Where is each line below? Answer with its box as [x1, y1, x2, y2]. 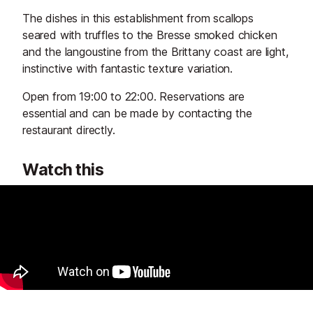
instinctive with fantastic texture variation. [22, 61, 233, 76]
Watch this [22, 160, 104, 180]
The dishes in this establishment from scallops [22, 11, 254, 26]
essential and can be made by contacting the [22, 106, 252, 121]
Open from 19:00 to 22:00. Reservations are [22, 89, 245, 104]
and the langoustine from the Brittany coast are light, [22, 45, 289, 59]
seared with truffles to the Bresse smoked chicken [22, 28, 277, 43]
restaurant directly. [22, 123, 115, 138]
